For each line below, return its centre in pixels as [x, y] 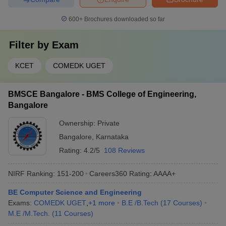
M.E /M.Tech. [29, 213]
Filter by [31, 45]
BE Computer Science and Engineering [75, 192]
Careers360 [108, 173]
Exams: [21, 203]
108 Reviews [124, 150]
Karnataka [112, 137]
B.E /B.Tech [140, 203]
